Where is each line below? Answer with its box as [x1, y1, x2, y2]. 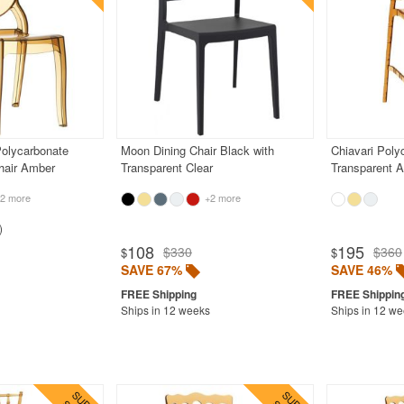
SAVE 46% [330, 260, 392, 279]
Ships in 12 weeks [120, 301, 210, 317]
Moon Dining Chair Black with [120, 141, 274, 159]
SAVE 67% [120, 260, 182, 279]
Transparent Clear [120, 158, 213, 176]
